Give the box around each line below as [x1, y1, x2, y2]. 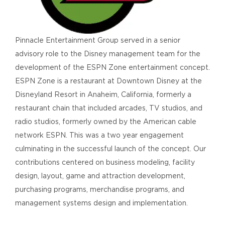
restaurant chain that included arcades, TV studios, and [15, 103, 202, 112]
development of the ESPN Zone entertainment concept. [15, 63, 210, 71]
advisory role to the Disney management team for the [15, 49, 200, 58]
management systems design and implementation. [15, 198, 188, 207]
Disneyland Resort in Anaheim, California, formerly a [15, 90, 191, 98]
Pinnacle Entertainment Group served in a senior [15, 36, 180, 44]
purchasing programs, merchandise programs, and [15, 185, 184, 193]
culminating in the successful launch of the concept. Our [15, 144, 206, 153]
